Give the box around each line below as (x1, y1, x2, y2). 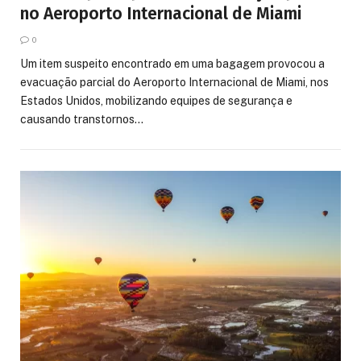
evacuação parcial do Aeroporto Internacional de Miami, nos (20, 76, 329, 89)
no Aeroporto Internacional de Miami (20, 3, 301, 25)
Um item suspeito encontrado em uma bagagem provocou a (20, 57, 325, 71)
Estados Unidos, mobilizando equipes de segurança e (20, 94, 293, 108)
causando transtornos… (20, 113, 143, 127)
